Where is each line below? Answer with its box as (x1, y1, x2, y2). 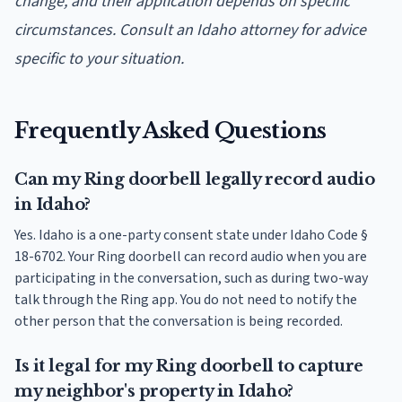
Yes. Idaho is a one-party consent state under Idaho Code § (14, 225, 368, 246)
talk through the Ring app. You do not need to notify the (14, 290, 357, 310)
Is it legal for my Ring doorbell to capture (14, 356, 363, 377)
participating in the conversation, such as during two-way (14, 268, 368, 289)
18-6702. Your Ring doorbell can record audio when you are (14, 247, 367, 267)
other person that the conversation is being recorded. (14, 311, 343, 332)
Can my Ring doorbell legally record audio (14, 170, 375, 190)
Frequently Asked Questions (14, 118, 327, 144)
